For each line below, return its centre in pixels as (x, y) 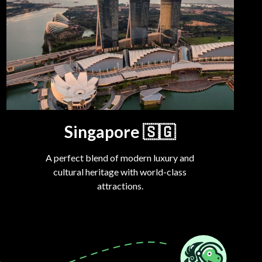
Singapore (102, 132)
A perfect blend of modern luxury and (120, 158)
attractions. (120, 186)
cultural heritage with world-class (120, 172)
